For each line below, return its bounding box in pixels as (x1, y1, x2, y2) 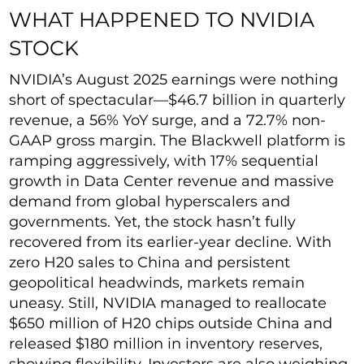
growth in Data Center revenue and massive (9, 171, 335, 190)
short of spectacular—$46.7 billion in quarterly (9, 90, 346, 109)
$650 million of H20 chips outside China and (9, 314, 333, 332)
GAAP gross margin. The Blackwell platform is (9, 131, 346, 149)
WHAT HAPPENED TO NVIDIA (9, 6, 315, 32)
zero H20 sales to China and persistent (9, 253, 291, 271)
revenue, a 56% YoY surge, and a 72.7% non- (9, 110, 327, 129)
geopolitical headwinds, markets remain (9, 273, 305, 292)
